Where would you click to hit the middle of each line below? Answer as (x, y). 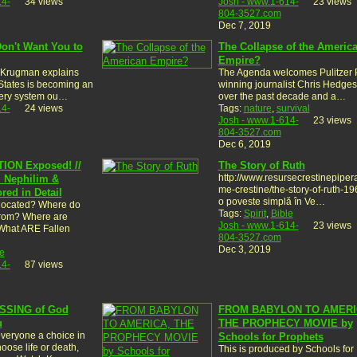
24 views (43, 108)
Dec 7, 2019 (244, 25)
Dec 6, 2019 (244, 144)
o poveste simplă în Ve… (271, 201)
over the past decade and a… (282, 96)
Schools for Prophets (271, 336)
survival (293, 108)
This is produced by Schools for (286, 349)
